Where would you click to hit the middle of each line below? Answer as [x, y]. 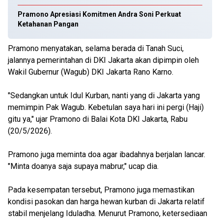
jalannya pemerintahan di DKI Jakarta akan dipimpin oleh [103, 60]
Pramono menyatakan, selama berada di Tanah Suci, [96, 48]
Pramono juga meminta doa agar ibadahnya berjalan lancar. [107, 154]
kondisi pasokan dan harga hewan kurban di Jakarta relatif [106, 202]
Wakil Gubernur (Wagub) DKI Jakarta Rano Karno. [91, 72]
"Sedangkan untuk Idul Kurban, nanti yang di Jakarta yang [104, 96]
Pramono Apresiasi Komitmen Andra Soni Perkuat [99, 14]
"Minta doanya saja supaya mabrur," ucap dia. [83, 166]
